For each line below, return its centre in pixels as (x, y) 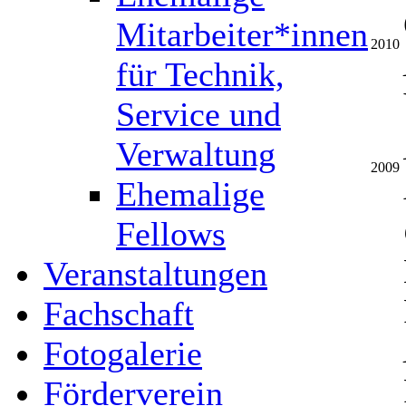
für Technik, (200, 74)
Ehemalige (190, 194)
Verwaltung (196, 154)
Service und (198, 114)
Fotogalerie (123, 353)
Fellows (171, 234)
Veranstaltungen (155, 274)
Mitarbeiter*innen (242, 34)
